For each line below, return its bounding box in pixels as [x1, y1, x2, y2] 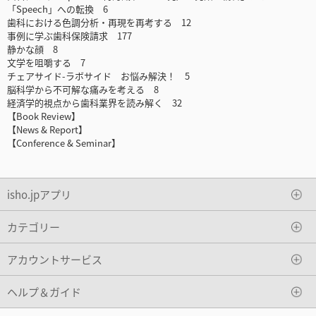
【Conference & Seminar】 [7, 136, 121, 150]
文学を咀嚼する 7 [7, 56, 85, 70]
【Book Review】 [7, 109, 80, 123]
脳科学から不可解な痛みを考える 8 [7, 83, 159, 97]
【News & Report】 [7, 123, 87, 137]
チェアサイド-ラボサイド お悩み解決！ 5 [7, 69, 190, 83]
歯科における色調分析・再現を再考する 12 [7, 16, 191, 30]
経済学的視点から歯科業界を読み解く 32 [7, 96, 182, 110]
